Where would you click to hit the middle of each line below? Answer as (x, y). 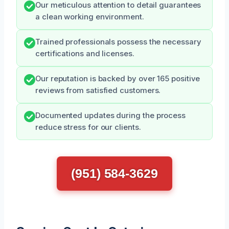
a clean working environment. (90, 17)
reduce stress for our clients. (88, 128)
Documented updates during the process (111, 116)
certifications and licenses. (85, 54)
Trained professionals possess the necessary (118, 42)
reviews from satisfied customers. (98, 91)
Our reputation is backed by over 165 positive (118, 79)
